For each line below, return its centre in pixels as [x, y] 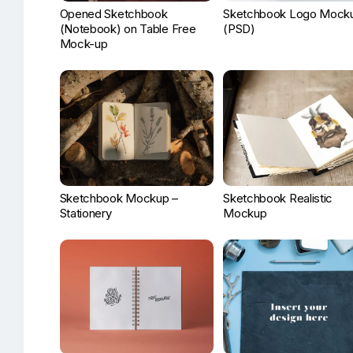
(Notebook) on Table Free [128, 29]
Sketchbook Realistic [278, 198]
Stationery [85, 213]
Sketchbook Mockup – [119, 198]
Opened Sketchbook [113, 14]
